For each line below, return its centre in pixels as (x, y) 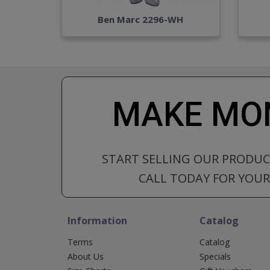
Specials (215, 256)
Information (97, 220)
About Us (86, 256)
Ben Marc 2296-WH (141, 19)
